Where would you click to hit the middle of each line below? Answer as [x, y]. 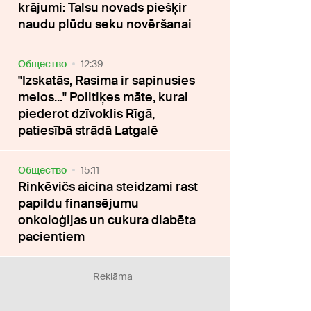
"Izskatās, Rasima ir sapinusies [107, 81]
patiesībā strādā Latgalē [89, 131]
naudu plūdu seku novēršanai [105, 25]
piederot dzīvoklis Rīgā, [87, 114]
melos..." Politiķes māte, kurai [103, 98]
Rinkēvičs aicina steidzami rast [108, 187]
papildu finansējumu [79, 204]
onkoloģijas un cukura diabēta [107, 220]
